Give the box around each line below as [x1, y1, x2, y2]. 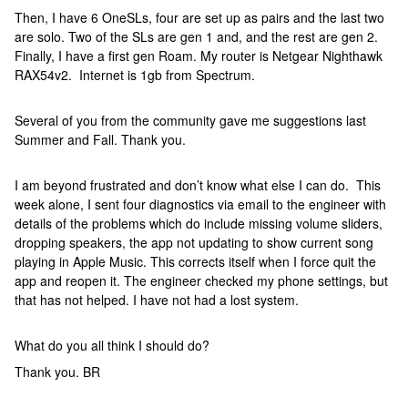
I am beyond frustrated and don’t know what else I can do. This [15, 176, 381, 194]
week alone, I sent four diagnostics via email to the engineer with [15, 195, 386, 213]
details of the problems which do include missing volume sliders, [15, 214, 382, 232]
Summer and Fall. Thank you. [15, 130, 189, 148]
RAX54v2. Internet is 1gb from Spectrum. [15, 66, 259, 84]
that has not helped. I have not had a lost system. [15, 291, 302, 309]
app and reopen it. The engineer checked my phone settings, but [15, 271, 388, 290]
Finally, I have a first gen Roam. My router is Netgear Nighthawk [15, 46, 382, 65]
